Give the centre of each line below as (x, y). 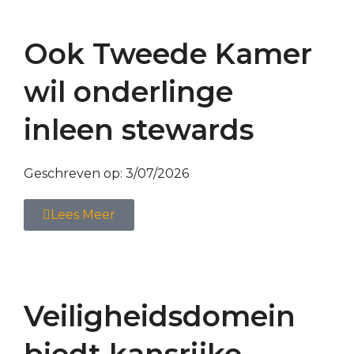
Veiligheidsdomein (160, 316)
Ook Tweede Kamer (168, 53)
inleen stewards (139, 129)
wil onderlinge (128, 91)
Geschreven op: (75, 173)
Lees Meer (83, 214)
